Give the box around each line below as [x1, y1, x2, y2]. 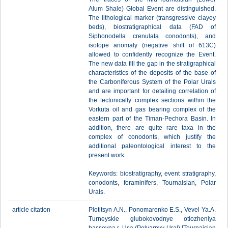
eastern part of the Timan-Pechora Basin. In [89, 115, 216, 122]
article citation [12, 206, 50, 213]
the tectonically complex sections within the [89, 97, 216, 104]
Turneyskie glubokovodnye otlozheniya [89, 215, 216, 222]
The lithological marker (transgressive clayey [89, 14, 216, 21]
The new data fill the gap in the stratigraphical [89, 60, 216, 67]
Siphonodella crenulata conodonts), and [89, 33, 216, 40]
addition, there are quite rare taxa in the [89, 124, 216, 131]
